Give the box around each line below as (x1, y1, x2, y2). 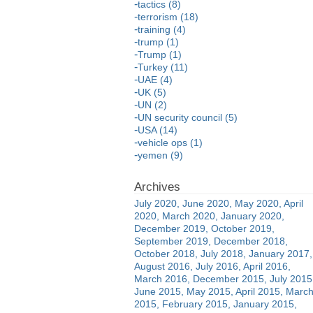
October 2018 (134, 247, 195, 259)
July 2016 (196, 260, 238, 272)
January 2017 (249, 247, 310, 259)
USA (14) (138, 124, 177, 136)
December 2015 (193, 272, 264, 284)
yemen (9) (138, 149, 183, 161)
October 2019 (211, 222, 272, 234)
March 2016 (134, 272, 187, 284)
